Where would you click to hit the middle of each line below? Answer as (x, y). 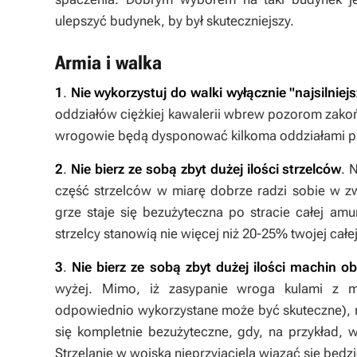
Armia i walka (108, 63)
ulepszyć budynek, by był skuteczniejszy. (175, 21)
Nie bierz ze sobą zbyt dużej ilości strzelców (206, 169)
